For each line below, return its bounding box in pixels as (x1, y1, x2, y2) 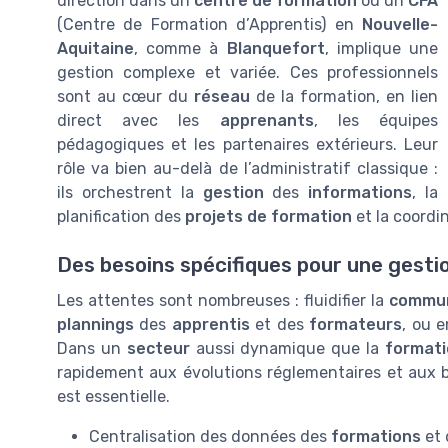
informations (308, 183, 413, 203)
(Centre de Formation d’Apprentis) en (57, 15, 362, 35)
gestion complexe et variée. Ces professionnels (57, 63, 438, 83)
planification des (57, 207, 185, 227)
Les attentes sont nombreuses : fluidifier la (57, 291, 389, 311)
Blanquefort (226, 39, 325, 59)
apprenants (219, 111, 314, 131)
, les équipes (313, 111, 439, 131)
